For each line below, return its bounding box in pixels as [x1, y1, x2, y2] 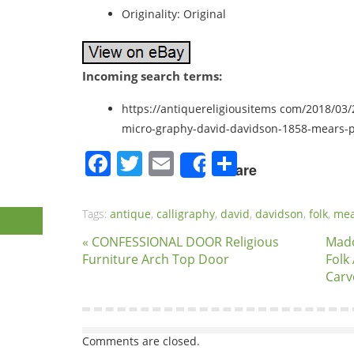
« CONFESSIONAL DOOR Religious [82, 233, 279, 250]
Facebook [111, 146, 224, 180]
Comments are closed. [82, 333, 200, 348]
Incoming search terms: [82, 68, 222, 84]
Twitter [142, 146, 224, 180]
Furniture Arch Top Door [82, 250, 229, 268]
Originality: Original [122, 6, 226, 21]
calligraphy [156, 206, 215, 221]
